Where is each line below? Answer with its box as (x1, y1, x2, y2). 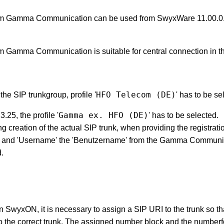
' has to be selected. (148, 111, 219, 120)
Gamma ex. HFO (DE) (58, 110, 149, 120)
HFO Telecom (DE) (96, 90, 176, 100)
